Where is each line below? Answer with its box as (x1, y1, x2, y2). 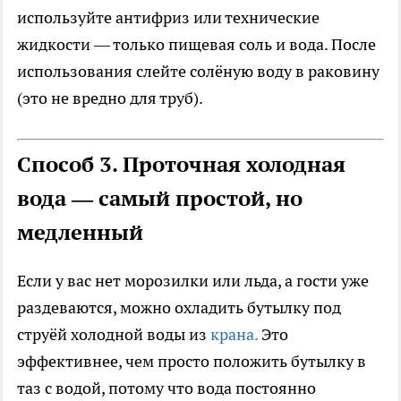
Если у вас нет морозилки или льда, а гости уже (17, 270, 369, 292)
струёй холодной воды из (17, 324, 207, 346)
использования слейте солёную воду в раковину (17, 61, 380, 82)
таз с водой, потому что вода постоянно (17, 378, 316, 399)
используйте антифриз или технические (17, 7, 320, 29)
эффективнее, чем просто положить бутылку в (17, 351, 366, 372)
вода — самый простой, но (17, 184, 303, 213)
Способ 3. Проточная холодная (17, 150, 346, 179)
